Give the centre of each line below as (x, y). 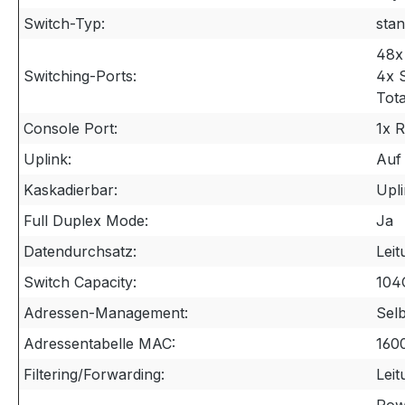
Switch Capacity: (80, 282)
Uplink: (47, 159)
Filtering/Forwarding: (94, 374)
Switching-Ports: (80, 76)
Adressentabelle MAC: (99, 344)
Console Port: (71, 128)
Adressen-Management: (106, 313)
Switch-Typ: (64, 24)
